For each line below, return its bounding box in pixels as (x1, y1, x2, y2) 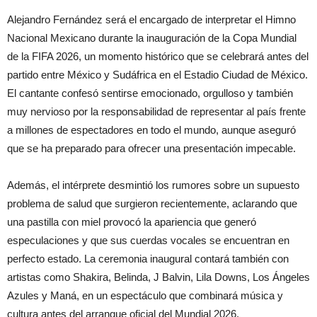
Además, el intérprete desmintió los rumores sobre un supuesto (7, 178, 299, 191)
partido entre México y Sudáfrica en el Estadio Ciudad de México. (7, 68, 308, 81)
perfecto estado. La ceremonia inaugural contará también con (7, 252, 289, 265)
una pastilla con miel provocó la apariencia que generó (7, 215, 256, 228)
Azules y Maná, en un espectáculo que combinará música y (7, 289, 283, 301)
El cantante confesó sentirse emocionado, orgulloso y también (7, 86, 293, 99)
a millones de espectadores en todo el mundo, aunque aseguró (7, 123, 296, 136)
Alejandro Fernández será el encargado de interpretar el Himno (7, 13, 296, 25)
